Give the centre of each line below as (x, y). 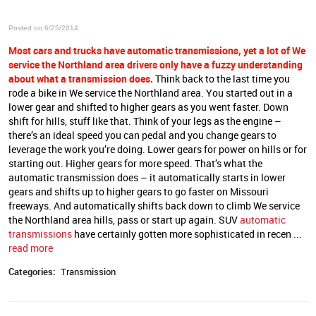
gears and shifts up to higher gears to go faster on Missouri (139, 191)
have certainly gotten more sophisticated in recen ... (187, 233)
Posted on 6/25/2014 (43, 28)
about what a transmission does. (81, 78)
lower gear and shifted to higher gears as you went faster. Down (148, 107)
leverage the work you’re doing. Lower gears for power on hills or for (158, 149)
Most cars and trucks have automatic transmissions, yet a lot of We (157, 50)
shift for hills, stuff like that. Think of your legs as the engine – (145, 121)
